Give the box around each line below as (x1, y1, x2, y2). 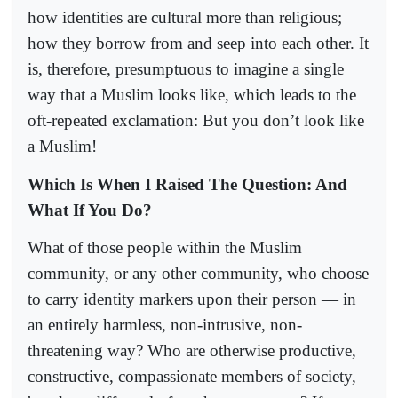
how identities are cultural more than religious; (28, 8, 342, 28)
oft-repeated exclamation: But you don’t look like (28, 111, 364, 131)
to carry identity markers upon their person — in (28, 289, 356, 308)
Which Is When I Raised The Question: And (28, 174, 347, 194)
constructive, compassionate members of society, (28, 366, 356, 386)
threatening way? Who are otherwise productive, (28, 340, 356, 360)
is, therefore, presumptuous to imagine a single (28, 60, 344, 79)
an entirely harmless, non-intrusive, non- (28, 314, 302, 334)
